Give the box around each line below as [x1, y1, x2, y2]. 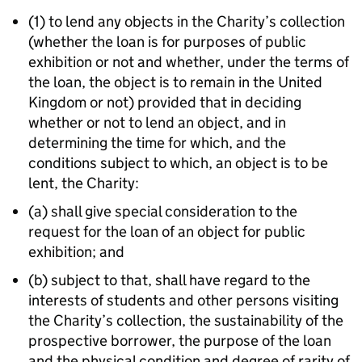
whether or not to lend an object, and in [28, 113, 286, 132]
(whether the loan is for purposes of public [28, 32, 306, 51]
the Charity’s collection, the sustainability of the [28, 311, 343, 330]
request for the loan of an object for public [28, 222, 305, 241]
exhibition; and [28, 242, 124, 261]
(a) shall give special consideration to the [28, 202, 297, 221]
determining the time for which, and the [28, 133, 286, 152]
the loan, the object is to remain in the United [28, 73, 322, 91]
